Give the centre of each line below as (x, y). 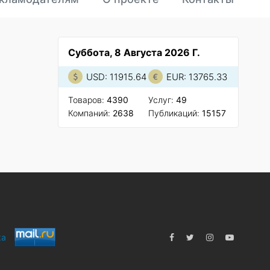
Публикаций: (175, 113)
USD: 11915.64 (116, 77)
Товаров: (87, 99)
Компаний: (90, 113)
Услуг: (162, 99)
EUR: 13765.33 (196, 77)
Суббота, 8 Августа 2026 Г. (134, 52)
